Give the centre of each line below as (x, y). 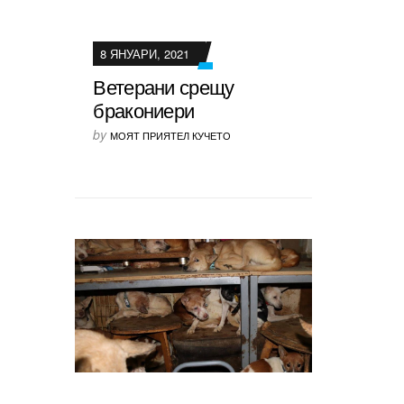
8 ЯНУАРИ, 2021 (145, 53)
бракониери (144, 109)
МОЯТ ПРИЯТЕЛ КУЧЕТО (171, 135)
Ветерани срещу (164, 86)
